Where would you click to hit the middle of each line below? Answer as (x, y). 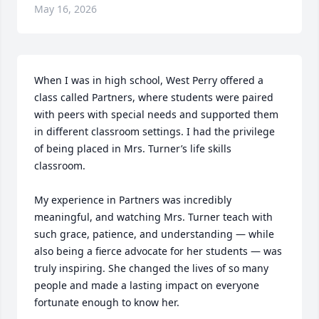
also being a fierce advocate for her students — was (158, 251)
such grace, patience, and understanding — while (154, 234)
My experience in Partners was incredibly (133, 200)
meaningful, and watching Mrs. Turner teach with (153, 217)
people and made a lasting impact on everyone (147, 285)
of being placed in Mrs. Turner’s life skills (133, 148)
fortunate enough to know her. (107, 302)
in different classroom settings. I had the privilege (155, 131)
